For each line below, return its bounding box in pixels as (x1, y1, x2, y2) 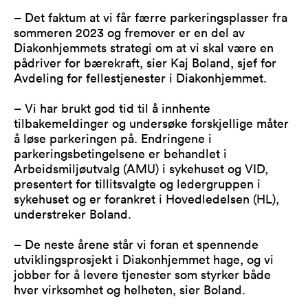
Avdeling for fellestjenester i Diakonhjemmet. (14, 69, 267, 86)
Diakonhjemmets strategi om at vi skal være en (14, 38, 274, 56)
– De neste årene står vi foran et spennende (14, 235, 258, 252)
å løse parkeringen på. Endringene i (14, 129, 212, 146)
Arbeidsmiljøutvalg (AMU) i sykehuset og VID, (14, 159, 268, 177)
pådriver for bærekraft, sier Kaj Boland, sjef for (14, 54, 276, 71)
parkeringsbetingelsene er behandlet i (14, 144, 227, 162)
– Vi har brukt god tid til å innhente (14, 99, 210, 116)
